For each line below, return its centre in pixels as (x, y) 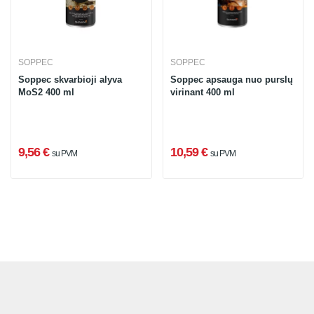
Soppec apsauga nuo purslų (231, 80)
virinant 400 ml (202, 92)
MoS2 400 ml (46, 92)
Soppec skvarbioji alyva (70, 80)
